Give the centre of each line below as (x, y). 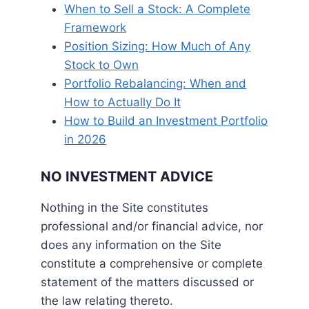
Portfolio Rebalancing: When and (156, 83)
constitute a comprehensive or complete (152, 264)
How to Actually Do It (123, 102)
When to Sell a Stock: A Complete (158, 9)
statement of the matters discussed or (148, 282)
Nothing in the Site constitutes (125, 208)
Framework (96, 27)
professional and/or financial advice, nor (152, 227)
